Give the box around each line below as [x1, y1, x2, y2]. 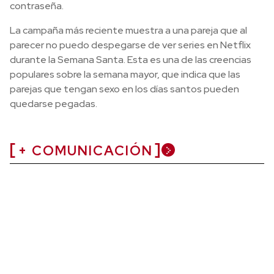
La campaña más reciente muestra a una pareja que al [10, 23, 247, 37]
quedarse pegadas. [10, 97, 97, 110]
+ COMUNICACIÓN [18, 141, 153, 160]
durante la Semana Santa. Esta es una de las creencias [10, 53, 251, 66]
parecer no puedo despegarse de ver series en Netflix [10, 38, 251, 51]
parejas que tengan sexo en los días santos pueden [10, 82, 239, 95]
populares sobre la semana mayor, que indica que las [10, 67, 240, 81]
